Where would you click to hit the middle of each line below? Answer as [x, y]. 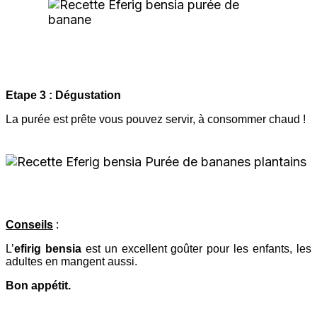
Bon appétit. [38, 285]
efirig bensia [50, 248]
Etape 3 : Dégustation [63, 95]
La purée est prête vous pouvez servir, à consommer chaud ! [156, 119]
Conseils [29, 224]
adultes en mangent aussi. [71, 261]
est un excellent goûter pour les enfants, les [198, 248]
